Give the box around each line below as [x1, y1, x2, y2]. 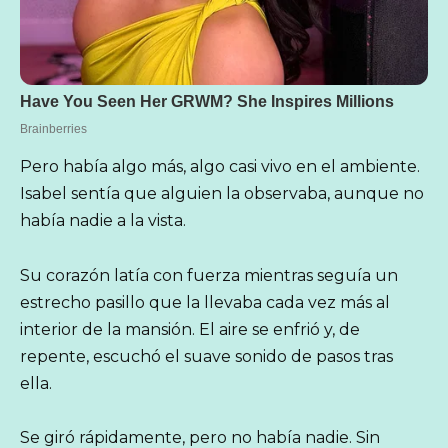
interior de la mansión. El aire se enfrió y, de [20, 319, 360, 339]
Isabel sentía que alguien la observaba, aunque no [20, 184, 424, 204]
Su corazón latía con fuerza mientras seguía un [20, 265, 398, 285]
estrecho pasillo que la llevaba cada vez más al [20, 292, 390, 312]
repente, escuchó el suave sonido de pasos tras [20, 346, 393, 366]
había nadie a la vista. [20, 211, 186, 231]
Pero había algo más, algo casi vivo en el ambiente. [20, 157, 420, 177]
